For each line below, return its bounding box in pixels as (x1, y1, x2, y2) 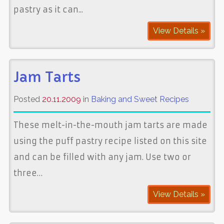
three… (13, 167, 42, 178)
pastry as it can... (13, 4, 83, 14)
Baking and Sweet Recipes (90, 94, 189, 104)
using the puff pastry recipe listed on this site (13, 135, 207, 146)
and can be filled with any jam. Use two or (13, 151, 191, 162)
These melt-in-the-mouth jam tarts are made (13, 119, 207, 130)
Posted (13, 94, 42, 104)
